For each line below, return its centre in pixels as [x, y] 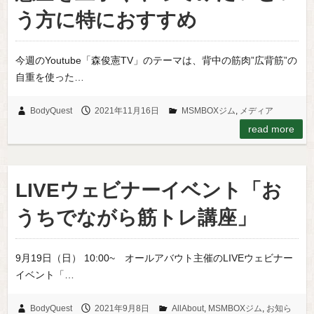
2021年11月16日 [127, 110]
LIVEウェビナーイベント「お [148, 190]
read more [271, 129]
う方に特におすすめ [106, 20]
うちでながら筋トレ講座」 [136, 217]
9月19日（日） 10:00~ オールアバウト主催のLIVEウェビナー [154, 258]
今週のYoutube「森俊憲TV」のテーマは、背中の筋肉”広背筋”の [156, 60]
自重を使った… [49, 77]
